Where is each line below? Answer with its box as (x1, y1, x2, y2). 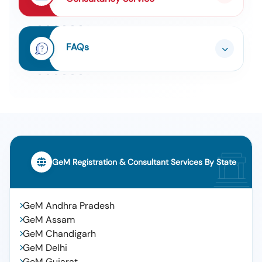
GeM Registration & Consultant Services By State (52, 157, 236, 167)
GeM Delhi (23, 242, 67, 254)
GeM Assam (23, 213, 75, 226)
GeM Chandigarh (23, 227, 96, 240)
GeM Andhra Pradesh (23, 199, 115, 212)
